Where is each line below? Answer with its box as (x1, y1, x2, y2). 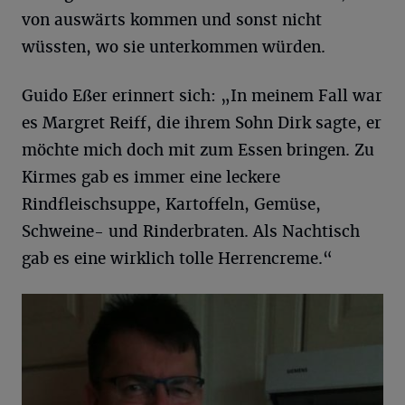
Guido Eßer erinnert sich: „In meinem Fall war (22, 86, 382, 106)
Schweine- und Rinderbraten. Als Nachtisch (22, 221, 360, 241)
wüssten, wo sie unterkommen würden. (22, 37, 325, 57)
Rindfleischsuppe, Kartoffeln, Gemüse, (22, 194, 321, 214)
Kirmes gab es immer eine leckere (22, 167, 280, 187)
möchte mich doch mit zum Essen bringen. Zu (22, 140, 374, 160)
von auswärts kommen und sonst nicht (22, 10, 322, 30)
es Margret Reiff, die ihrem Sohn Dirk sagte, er (22, 113, 381, 133)
